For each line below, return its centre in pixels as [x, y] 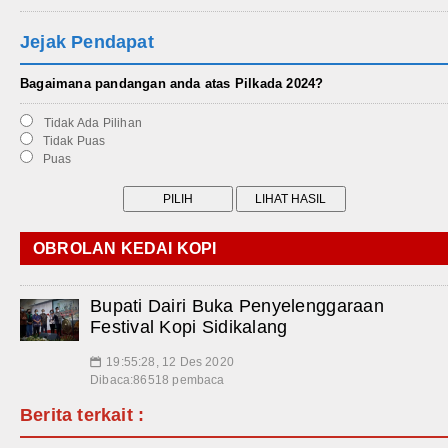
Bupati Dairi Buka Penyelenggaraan [237, 306]
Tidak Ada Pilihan [89, 123]
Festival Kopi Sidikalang [189, 327]
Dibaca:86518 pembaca [157, 380]
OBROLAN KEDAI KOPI [125, 249]
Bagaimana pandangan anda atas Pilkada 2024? [172, 84]
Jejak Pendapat [87, 42]
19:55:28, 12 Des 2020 [170, 362]
